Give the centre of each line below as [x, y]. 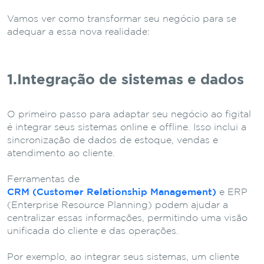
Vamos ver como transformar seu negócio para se [122, 19]
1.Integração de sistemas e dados [126, 80]
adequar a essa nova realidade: [78, 32]
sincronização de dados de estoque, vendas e [113, 140]
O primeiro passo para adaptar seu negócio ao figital [129, 114]
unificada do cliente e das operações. [93, 231]
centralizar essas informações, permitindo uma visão [127, 218]
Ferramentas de [43, 179]
